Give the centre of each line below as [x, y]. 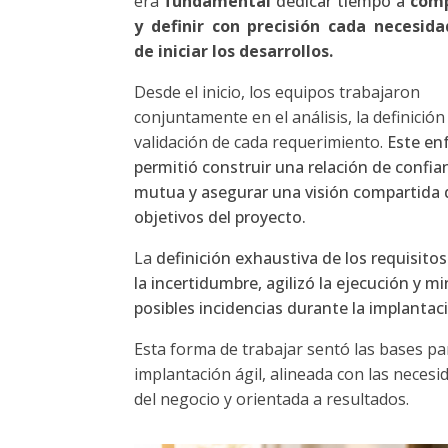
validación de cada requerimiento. [261, 141]
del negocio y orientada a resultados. [274, 398]
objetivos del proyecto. [220, 216]
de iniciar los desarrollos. [234, 50]
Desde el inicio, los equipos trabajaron [277, 91]
